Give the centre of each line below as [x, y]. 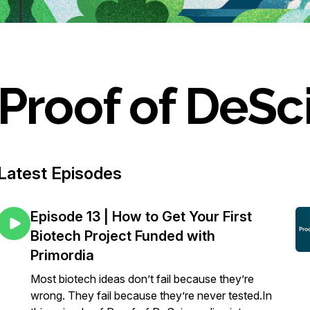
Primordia [62, 255]
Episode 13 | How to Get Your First [141, 217]
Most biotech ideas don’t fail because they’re [142, 279]
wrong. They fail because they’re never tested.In [151, 295]
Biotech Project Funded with [123, 236]
